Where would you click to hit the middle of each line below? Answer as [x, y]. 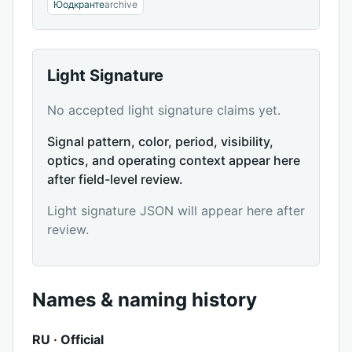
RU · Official [68, 339]
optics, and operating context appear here [174, 160]
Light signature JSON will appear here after [176, 211]
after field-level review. [115, 179]
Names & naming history [145, 300]
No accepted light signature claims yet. [164, 110]
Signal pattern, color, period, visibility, [160, 141]
